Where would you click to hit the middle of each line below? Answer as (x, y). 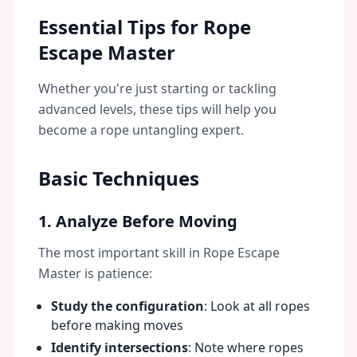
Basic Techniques (119, 178)
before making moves (117, 325)
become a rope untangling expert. (141, 130)
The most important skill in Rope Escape (159, 253)
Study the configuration (127, 306)
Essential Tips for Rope (145, 27)
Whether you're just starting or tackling (157, 88)
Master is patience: (95, 273)
